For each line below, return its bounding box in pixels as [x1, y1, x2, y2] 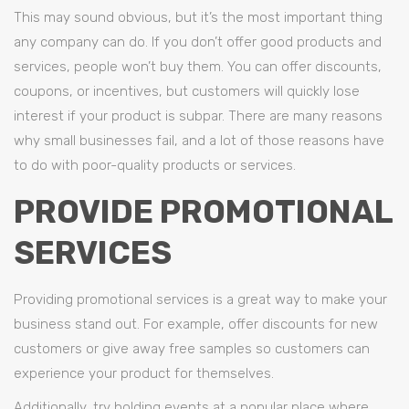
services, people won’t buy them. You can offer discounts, [14, 58, 382, 75]
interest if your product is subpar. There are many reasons [14, 108, 383, 124]
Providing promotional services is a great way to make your [14, 291, 387, 308]
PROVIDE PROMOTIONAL [14, 193, 393, 231]
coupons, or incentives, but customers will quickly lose [14, 83, 360, 100]
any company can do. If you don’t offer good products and [14, 34, 382, 50]
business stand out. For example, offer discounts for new [14, 316, 378, 332]
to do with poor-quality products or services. [14, 157, 296, 173]
